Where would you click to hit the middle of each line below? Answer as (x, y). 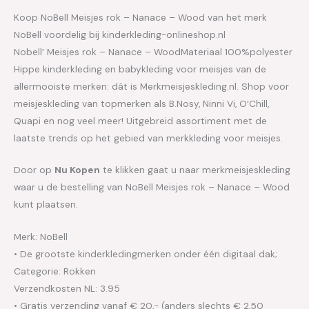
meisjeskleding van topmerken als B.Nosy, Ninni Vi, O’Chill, (141, 103)
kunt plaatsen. (46, 205)
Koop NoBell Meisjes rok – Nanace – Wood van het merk (140, 17)
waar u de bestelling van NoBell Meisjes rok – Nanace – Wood (152, 187)
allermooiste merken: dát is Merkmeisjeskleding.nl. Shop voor (151, 86)
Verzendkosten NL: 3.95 (67, 289)
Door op (34, 170)
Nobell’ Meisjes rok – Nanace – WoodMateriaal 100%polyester (153, 51)
